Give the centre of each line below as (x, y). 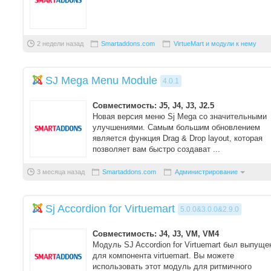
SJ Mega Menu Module (101, 80)
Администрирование (206, 172)
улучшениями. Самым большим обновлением (176, 127)
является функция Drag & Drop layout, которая (178, 138)
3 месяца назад (61, 172)
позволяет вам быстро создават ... (156, 149)
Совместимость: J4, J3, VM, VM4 (156, 234)
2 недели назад (60, 44)
